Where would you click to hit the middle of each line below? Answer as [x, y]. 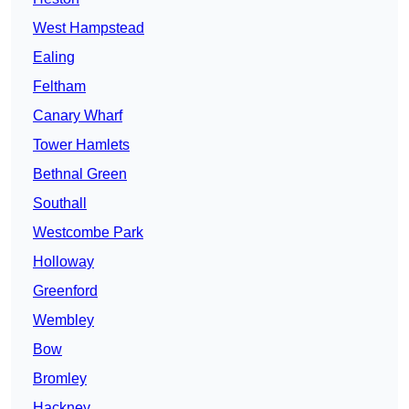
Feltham [59, 87]
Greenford [65, 291]
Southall [60, 204]
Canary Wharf [78, 116]
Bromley [60, 379]
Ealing [54, 58]
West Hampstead [89, 28]
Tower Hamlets [81, 145]
